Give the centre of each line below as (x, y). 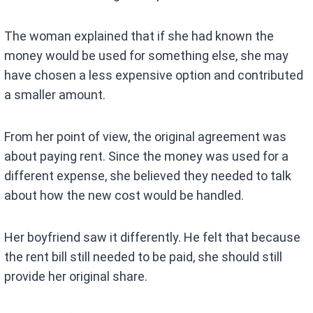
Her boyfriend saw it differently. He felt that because (153, 238)
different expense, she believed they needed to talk (148, 176)
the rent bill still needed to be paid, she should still (144, 257)
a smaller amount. (55, 95)
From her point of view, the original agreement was (146, 137)
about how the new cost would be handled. (124, 196)
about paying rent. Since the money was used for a (147, 156)
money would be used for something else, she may (147, 56)
